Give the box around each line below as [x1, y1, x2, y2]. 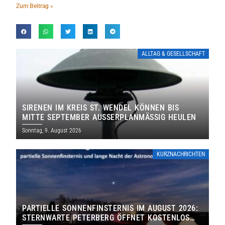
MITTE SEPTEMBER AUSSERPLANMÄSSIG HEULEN [22, 113, 196, 123]
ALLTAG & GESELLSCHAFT [141, 50, 205, 58]
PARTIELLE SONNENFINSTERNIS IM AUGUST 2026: [22, 203, 198, 213]
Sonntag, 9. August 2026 [22, 127, 82, 135]
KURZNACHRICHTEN [156, 151, 205, 158]
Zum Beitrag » [16, 3, 54, 10]
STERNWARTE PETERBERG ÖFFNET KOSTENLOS [22, 213, 190, 223]
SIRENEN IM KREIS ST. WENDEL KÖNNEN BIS [22, 103, 179, 113]
